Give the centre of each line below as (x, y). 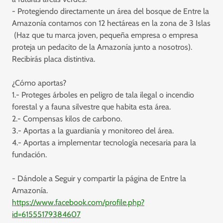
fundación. (30, 154)
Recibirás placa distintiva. (55, 59)
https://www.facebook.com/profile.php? (78, 202)
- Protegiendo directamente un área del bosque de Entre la (111, 11)
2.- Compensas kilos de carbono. (67, 118)
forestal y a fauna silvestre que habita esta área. (91, 107)
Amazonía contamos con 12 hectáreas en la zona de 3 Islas (111, 23)
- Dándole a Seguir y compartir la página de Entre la (99, 178)
